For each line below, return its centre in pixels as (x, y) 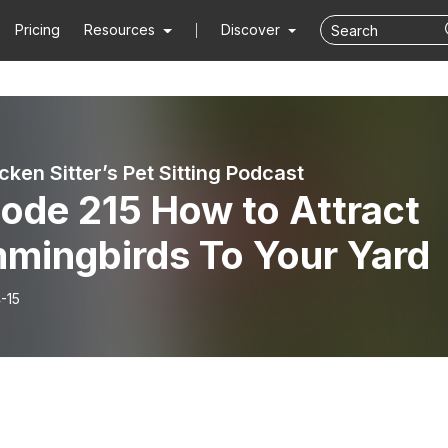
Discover (252, 29)
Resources (120, 29)
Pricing (38, 29)
